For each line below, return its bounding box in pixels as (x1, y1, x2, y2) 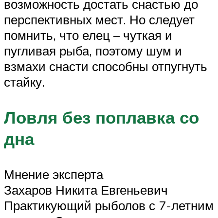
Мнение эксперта (4, 166, 103, 182)
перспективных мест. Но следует (4, 11, 195, 27)
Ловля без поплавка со (4, 106, 199, 128)
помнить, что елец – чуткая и (4, 27, 172, 43)
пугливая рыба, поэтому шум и (4, 42, 182, 58)
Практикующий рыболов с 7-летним (4, 197, 214, 213)
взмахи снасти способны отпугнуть (4, 58, 207, 74)
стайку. (4, 73, 45, 90)
